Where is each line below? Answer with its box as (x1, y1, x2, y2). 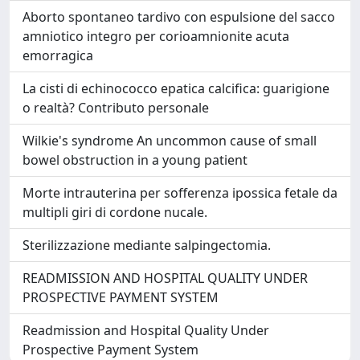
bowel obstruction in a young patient (22, 151, 247, 169)
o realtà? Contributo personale (22, 99, 209, 117)
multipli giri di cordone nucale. (22, 203, 207, 221)
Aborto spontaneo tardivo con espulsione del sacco (22, 8, 335, 26)
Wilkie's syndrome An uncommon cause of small (22, 132, 317, 149)
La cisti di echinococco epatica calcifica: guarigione (22, 80, 329, 97)
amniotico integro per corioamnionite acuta (22, 27, 289, 45)
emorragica (22, 47, 93, 64)
